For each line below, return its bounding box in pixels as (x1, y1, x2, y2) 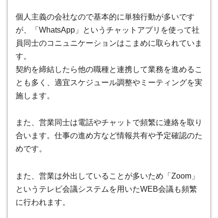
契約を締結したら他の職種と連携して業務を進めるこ (16, 65, 202, 73)
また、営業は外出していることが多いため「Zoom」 (16, 172, 199, 181)
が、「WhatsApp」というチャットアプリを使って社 (16, 25, 200, 34)
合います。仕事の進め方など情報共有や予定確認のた (16, 131, 202, 140)
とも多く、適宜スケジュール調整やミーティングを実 (16, 78, 202, 87)
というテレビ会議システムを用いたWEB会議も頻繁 (16, 185, 197, 194)
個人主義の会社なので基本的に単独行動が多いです (16, 12, 195, 21)
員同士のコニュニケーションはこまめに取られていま (16, 38, 202, 47)
